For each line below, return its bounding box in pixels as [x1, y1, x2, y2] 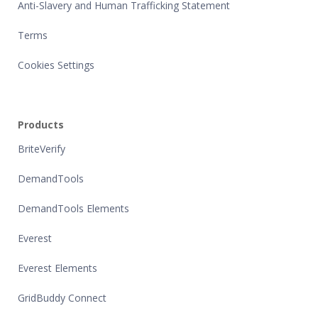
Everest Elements [18, 261, 97, 275]
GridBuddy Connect [18, 291, 106, 305]
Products [18, 118, 64, 132]
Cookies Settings [18, 58, 94, 72]
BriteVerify [18, 142, 65, 156]
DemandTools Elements [18, 202, 129, 216]
